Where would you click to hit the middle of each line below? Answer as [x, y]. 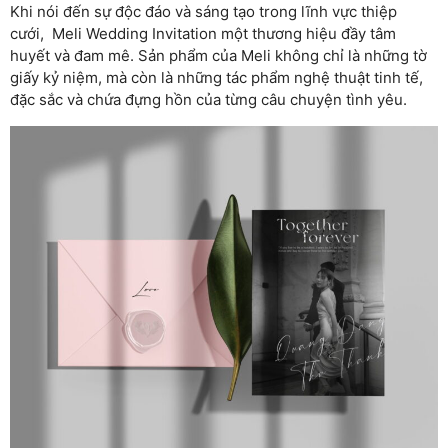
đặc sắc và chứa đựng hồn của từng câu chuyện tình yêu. [208, 100]
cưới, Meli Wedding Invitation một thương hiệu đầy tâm [203, 34]
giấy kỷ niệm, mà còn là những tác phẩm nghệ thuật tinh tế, [216, 78]
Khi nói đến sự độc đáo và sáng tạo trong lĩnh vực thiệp [203, 12]
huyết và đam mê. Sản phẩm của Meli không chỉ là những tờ [218, 56]
